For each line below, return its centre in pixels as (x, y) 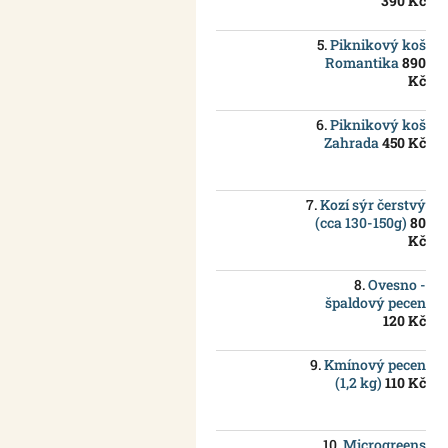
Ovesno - (397, 285)
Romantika (362, 63)
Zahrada (351, 143)
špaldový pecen (375, 303)
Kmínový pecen (375, 365)
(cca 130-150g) (361, 223)
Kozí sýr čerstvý (373, 205)
